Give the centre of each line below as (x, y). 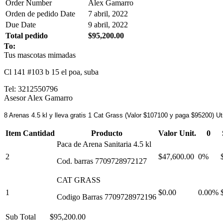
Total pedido (27, 35)
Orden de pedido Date (40, 13)
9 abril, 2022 (108, 24)
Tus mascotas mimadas (40, 55)
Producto (107, 133)
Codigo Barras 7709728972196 (107, 197)
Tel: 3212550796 (31, 89)
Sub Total (21, 217)
